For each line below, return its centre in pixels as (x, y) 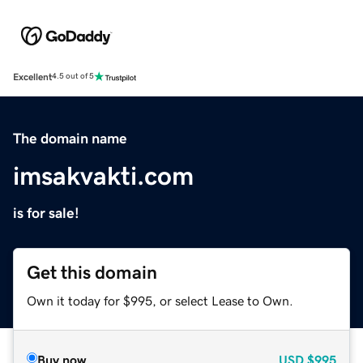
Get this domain (92, 272)
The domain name (70, 138)
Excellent (32, 77)
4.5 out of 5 (73, 77)
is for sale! (46, 213)
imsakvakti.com (103, 175)
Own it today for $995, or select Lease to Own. (160, 300)
